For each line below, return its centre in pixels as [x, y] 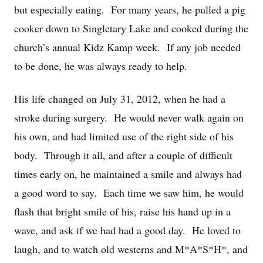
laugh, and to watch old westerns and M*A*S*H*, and [131, 249]
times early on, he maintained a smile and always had [128, 174]
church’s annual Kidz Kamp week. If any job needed [127, 47]
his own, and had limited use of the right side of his [124, 136]
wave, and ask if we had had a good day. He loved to [127, 230]
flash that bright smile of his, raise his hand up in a [122, 211]
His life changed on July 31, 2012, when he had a [120, 99]
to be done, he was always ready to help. [101, 66]
